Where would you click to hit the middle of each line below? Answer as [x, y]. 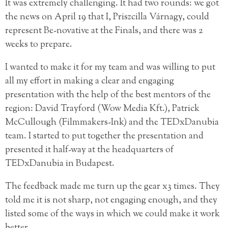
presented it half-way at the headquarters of [89, 150]
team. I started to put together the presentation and [104, 137]
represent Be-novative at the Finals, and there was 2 [104, 31]
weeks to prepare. [39, 45]
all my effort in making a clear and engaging [90, 82]
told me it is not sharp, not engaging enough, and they [111, 201]
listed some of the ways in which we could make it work [112, 215]
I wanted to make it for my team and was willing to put [110, 68]
